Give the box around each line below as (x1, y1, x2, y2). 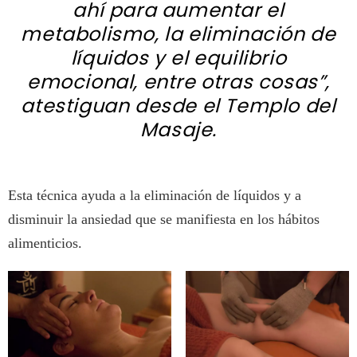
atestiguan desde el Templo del (21, 92, 336, 120)
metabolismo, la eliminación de (21, 21, 336, 48)
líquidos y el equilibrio (70, 45, 287, 72)
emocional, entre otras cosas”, (26, 69, 330, 96)
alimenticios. (8, 235, 82, 252)
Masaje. (139, 116, 218, 143)
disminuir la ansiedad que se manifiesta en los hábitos (8, 211, 320, 228)
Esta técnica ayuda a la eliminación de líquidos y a (8, 187, 301, 204)
